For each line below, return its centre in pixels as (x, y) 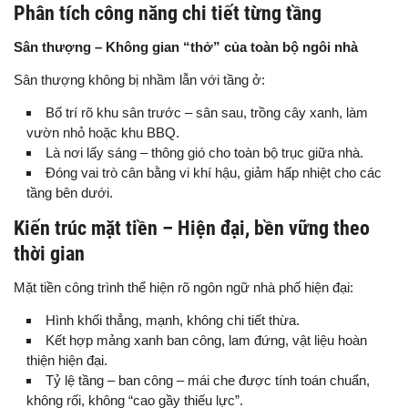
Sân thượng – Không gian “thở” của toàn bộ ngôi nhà (186, 47)
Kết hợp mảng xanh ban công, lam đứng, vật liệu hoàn (206, 341)
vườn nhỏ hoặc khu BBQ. (103, 133)
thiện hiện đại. (67, 361)
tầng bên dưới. (70, 193)
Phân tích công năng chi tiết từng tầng (168, 14)
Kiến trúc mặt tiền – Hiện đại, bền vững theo (192, 229)
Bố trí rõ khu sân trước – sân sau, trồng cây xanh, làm (207, 113)
